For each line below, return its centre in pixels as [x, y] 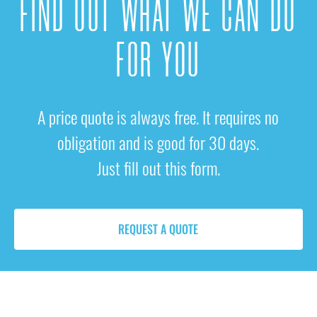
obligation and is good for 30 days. [158, 142]
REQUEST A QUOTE [158, 229]
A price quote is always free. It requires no [158, 117]
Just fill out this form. [158, 168]
